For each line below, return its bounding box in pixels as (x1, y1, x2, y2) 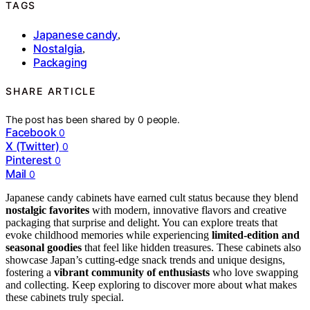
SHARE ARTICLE (6, 85, 96, 98)
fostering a (6, 266, 54, 278)
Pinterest (6, 152, 53, 167)
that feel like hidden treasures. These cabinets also (82, 241, 301, 253)
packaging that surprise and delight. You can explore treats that (6, 216, 277, 228)
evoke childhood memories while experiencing (6, 228, 212, 241)
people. (146, 113, 180, 125)
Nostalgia (33, 41, 83, 55)
